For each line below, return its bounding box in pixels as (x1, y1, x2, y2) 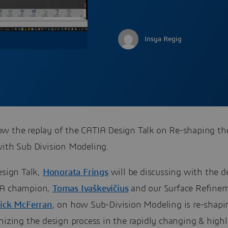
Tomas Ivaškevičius (52, 184, 129, 193)
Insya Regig (145, 36, 182, 43)
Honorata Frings (42, 168, 108, 177)
